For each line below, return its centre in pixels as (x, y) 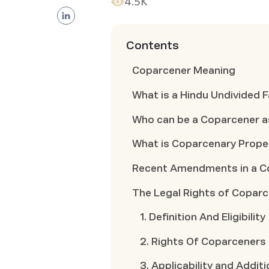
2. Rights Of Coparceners (203, 241)
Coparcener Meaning (184, 71)
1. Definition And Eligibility (203, 217)
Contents (153, 46)
